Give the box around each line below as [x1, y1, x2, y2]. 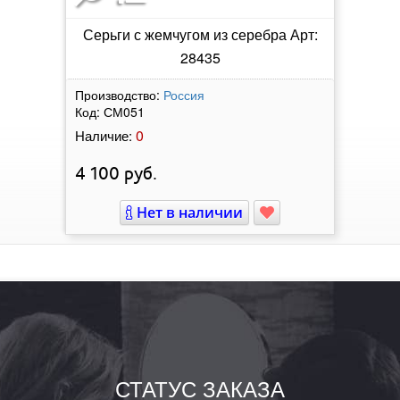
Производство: [75, 85, 160, 104]
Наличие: [75, 125, 132, 145]
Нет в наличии [133, 202, 243, 222]
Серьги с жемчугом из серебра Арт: [82, 23, 318, 45]
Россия [163, 85, 204, 104]
